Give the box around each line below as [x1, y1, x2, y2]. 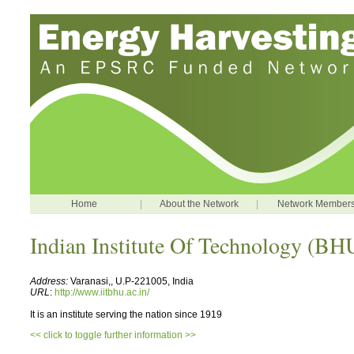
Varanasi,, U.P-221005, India [70, 276, 194, 287]
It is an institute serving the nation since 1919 [30, 309, 222, 320]
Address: [30, 276, 70, 287]
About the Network [160, 198, 239, 209]
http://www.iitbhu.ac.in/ [55, 287, 149, 298]
